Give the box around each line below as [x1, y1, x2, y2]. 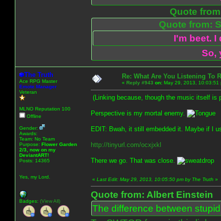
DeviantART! [19, 152, 49, 158]
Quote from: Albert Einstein [91, 189, 213, 200]
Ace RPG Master [19, 78, 57, 84]
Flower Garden [41, 141, 77, 147]
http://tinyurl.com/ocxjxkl [91, 141, 161, 148]
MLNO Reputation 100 [19, 106, 71, 111]
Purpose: [19, 141, 41, 147]
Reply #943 [126, 79, 153, 85]
